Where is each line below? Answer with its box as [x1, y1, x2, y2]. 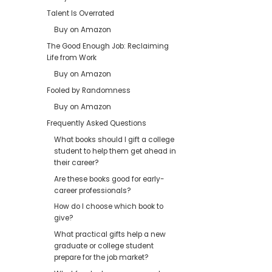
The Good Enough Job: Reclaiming [47, 41, 169, 52]
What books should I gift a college [54, 134, 175, 144]
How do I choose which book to [54, 202, 164, 212]
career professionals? [54, 185, 132, 195]
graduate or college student [54, 241, 154, 251]
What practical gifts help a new [54, 229, 166, 240]
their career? [54, 157, 100, 168]
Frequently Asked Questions [47, 118, 147, 128]
